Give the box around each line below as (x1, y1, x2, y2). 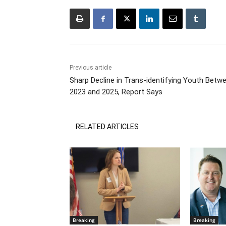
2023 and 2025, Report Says (70, 87, 162, 97)
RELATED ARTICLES (76, 123, 139, 131)
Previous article (70, 64, 111, 72)
